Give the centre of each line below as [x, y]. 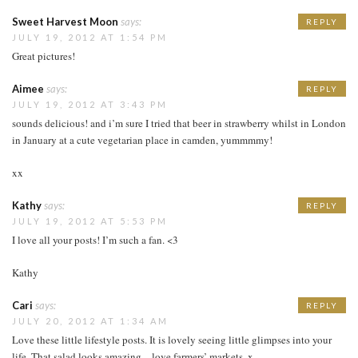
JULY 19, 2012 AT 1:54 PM [90, 37]
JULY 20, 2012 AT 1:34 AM [90, 320]
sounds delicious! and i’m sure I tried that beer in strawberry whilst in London [179, 123]
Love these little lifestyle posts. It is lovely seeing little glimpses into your [172, 339]
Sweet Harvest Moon [65, 21]
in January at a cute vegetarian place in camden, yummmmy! [142, 139]
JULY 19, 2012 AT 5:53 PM [90, 221]
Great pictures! [44, 56]
